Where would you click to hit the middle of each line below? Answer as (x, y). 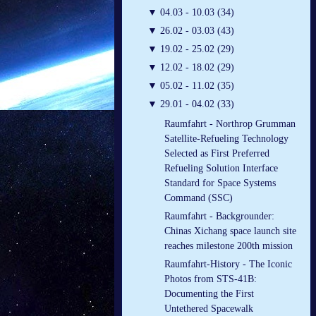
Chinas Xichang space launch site (230, 231)
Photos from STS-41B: (211, 279)
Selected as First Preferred (217, 154)
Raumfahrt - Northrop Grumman (230, 124)
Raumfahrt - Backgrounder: (219, 217)
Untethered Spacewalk (209, 309)
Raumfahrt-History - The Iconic (228, 265)
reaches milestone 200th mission (229, 246)
